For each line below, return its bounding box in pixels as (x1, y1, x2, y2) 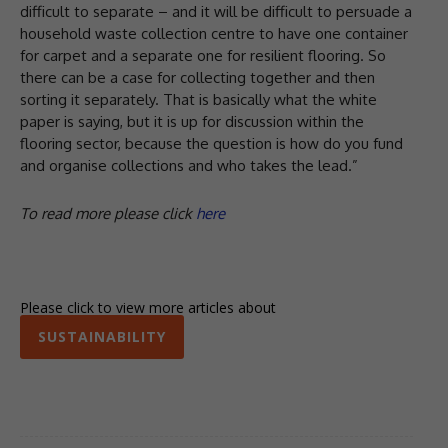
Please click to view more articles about (20, 297, 276, 317)
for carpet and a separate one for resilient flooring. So (20, 46, 386, 66)
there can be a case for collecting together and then (20, 68, 375, 88)
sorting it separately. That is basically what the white (20, 90, 377, 110)
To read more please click (20, 204, 192, 224)
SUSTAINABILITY (38, 326, 166, 346)
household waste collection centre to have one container (20, 24, 408, 44)
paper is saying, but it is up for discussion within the (20, 112, 364, 132)
